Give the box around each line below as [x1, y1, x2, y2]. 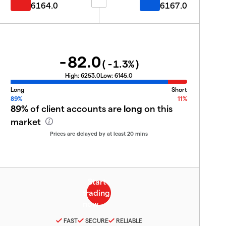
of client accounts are [28, 103, 124, 114]
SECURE [85, 216, 108, 224]
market [11, 116, 43, 127]
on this [142, 103, 173, 114]
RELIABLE [116, 216, 142, 224]
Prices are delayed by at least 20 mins [50, 130, 148, 137]
